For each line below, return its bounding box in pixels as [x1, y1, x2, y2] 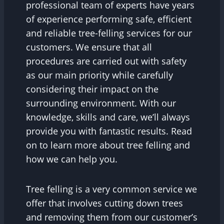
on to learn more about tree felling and [26, 139, 190, 151]
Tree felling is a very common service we [26, 183, 197, 195]
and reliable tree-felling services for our [26, 27, 192, 39]
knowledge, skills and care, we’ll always [26, 111, 190, 123]
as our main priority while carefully [26, 69, 173, 81]
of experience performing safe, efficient [26, 13, 191, 25]
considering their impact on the [26, 83, 158, 95]
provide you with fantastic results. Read [26, 125, 192, 137]
